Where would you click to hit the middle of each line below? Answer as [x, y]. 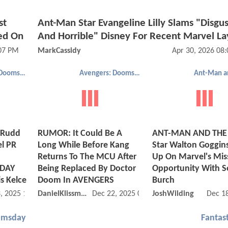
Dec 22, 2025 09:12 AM [131, 194]
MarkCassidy [59, 51]
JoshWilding [173, 194]
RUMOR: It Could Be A [80, 134]
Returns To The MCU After [87, 157]
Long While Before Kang [83, 146]
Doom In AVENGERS [76, 181]
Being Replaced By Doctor [87, 169]
